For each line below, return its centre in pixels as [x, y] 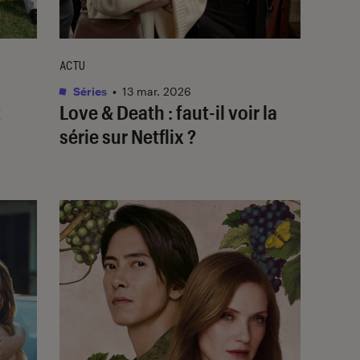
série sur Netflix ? [128, 136]
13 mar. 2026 [157, 91]
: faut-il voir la [221, 112]
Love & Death [112, 112]
